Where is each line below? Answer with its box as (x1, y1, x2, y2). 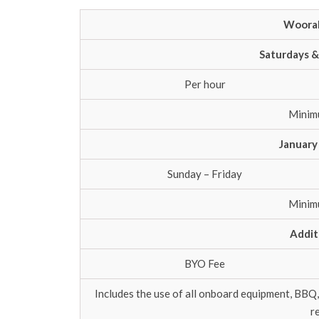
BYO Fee (184, 257, 225, 270)
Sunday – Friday (167, 167, 242, 180)
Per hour (184, 78, 226, 90)
